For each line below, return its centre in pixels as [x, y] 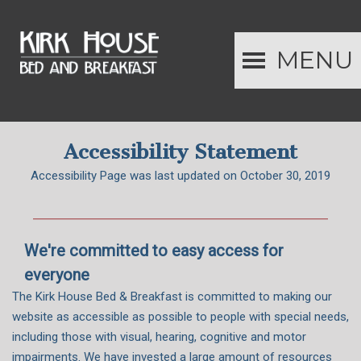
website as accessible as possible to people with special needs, [180, 316]
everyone [59, 274]
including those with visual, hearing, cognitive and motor [159, 336]
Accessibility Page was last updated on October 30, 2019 [180, 175]
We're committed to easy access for [154, 250]
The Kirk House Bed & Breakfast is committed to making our [172, 296]
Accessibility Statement [180, 151]
